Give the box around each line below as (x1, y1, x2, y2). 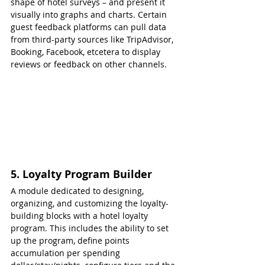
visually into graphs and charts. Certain (11, 9, 169, 21)
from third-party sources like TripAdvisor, (11, 34, 176, 46)
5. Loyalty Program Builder (11, 166, 152, 182)
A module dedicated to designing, (11, 185, 146, 196)
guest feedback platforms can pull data (11, 21, 169, 33)
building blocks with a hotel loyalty (11, 209, 150, 221)
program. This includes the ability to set (11, 222, 171, 234)
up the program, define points (11, 234, 132, 246)
